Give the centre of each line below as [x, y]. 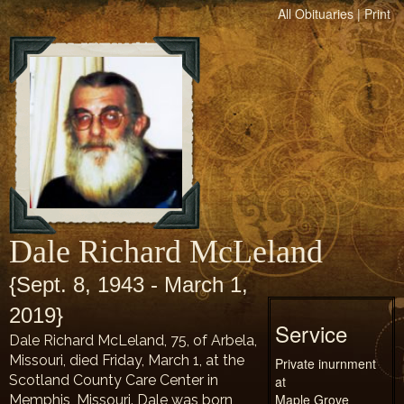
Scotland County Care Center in [114, 380]
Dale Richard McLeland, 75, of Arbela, [133, 340]
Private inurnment [325, 363]
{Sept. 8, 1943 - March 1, [129, 285]
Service [311, 333]
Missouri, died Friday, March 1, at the [127, 360]
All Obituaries [316, 14]
